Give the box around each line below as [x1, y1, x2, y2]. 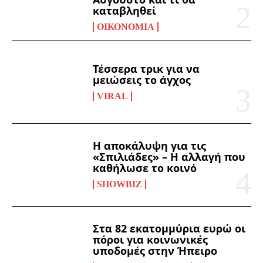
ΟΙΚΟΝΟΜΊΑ [97, 21, 155, 32]
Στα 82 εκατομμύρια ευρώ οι [93, 221, 246, 236]
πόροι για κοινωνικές [93, 232, 208, 247]
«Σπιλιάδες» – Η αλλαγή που [93, 150, 246, 164]
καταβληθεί [93, 3, 157, 18]
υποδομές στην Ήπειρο [93, 244, 218, 258]
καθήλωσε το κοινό [93, 161, 197, 176]
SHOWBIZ [97, 179, 143, 190]
